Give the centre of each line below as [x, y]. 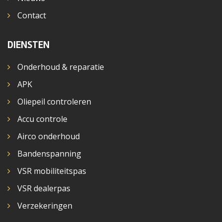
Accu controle [42, 119]
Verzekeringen [45, 205]
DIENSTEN [28, 45]
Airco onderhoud [49, 136]
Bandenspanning [49, 153]
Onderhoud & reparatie [61, 67]
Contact [32, 15]
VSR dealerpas [44, 188]
